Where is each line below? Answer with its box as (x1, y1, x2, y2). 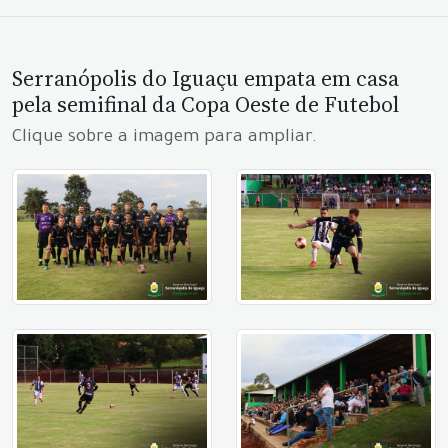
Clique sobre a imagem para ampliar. (12, 128, 317, 148)
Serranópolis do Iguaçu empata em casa (12, 62, 399, 93)
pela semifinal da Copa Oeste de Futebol (12, 88, 399, 119)
